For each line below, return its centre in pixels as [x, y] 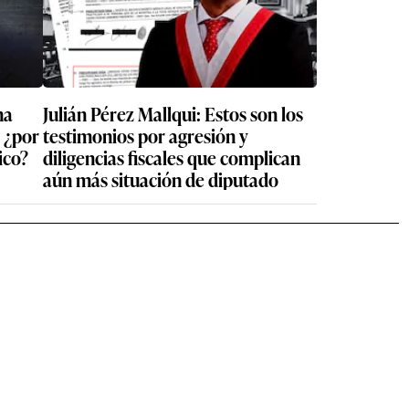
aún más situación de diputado [161, 179]
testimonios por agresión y [146, 135]
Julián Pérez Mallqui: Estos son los [173, 113]
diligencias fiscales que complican [172, 157]
